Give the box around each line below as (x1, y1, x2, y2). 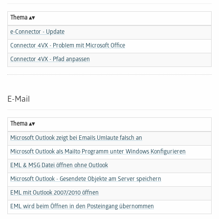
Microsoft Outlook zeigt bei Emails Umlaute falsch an (10, 134, 142, 142)
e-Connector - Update (10, 28, 65, 36)
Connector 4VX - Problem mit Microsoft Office (10, 42, 125, 50)
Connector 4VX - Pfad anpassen (10, 56, 90, 64)
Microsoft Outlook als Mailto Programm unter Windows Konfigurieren (10, 148, 186, 156)
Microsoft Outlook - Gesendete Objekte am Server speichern (10, 175, 161, 183)
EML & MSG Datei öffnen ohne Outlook (10, 162, 108, 170)
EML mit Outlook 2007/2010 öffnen (10, 189, 99, 197)
